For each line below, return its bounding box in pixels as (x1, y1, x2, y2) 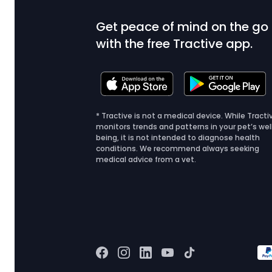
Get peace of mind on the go (96, 18, 269, 35)
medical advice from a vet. (96, 154, 197, 165)
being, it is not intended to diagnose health (96, 132, 260, 143)
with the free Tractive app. (96, 35, 253, 52)
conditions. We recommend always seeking (96, 143, 260, 154)
